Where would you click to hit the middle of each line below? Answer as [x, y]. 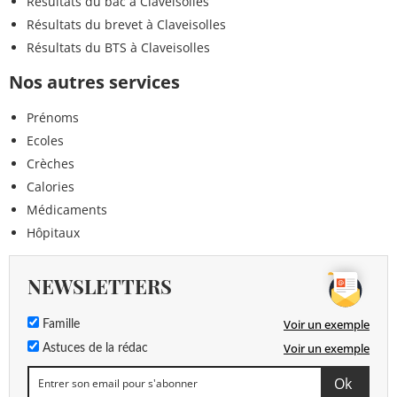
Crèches [51, 163]
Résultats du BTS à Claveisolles [118, 47]
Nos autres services [94, 82]
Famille [59, 324]
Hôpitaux [53, 232]
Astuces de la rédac [93, 348]
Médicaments [67, 209]
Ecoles [45, 140]
